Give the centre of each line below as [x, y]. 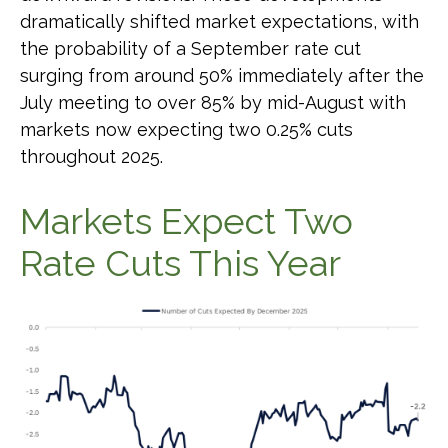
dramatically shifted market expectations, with [219, 21]
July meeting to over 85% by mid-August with [213, 102]
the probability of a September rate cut [190, 48]
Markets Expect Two [186, 221]
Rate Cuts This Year [180, 263]
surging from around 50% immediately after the [222, 75]
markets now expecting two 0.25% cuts [186, 129]
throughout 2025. [91, 156]
